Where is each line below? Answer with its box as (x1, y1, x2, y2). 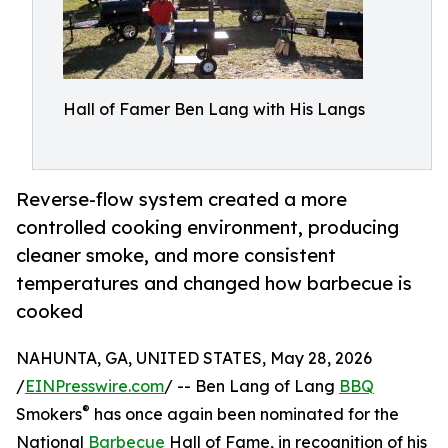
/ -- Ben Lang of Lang (164, 376, 339, 397)
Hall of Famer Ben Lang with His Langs (63, 99, 365, 119)
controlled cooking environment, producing (16, 216, 399, 239)
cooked (16, 300, 83, 323)
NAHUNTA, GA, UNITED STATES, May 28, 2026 (16, 348, 372, 369)
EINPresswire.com (25, 376, 164, 397)
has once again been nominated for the (90, 404, 399, 425)
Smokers (16, 404, 82, 425)
